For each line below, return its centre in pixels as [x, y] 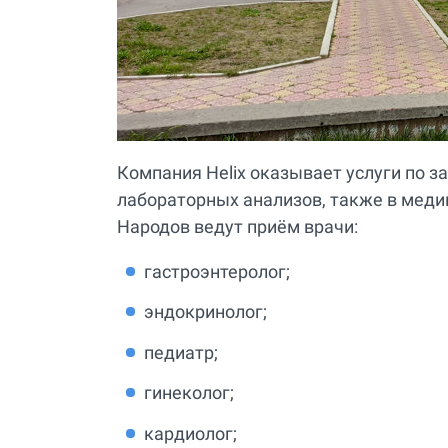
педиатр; [181, 352]
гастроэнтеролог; [217, 271]
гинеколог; [189, 393]
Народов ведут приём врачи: [237, 226]
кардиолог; [190, 433]
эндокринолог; [205, 312]
